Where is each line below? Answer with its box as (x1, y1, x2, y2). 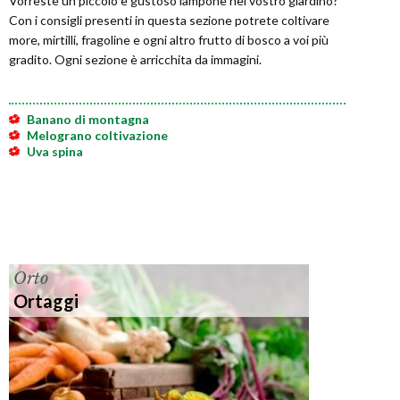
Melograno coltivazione (27, 128, 168, 144)
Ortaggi (13, 290, 79, 312)
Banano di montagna (27, 112, 149, 128)
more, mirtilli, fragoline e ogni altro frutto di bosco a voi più (9, 32, 329, 48)
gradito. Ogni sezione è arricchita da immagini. (9, 52, 262, 68)
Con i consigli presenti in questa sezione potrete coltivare (9, 12, 329, 29)
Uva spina (27, 144, 83, 160)
